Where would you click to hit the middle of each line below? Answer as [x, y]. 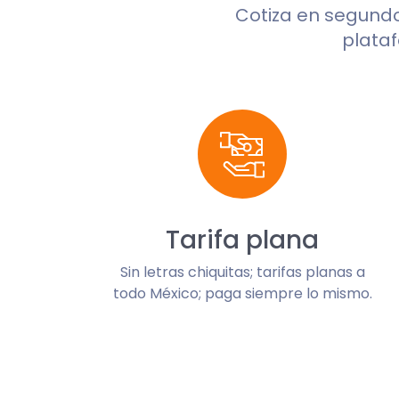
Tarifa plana [242, 240]
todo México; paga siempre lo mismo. [242, 293]
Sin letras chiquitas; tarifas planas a [242, 272]
